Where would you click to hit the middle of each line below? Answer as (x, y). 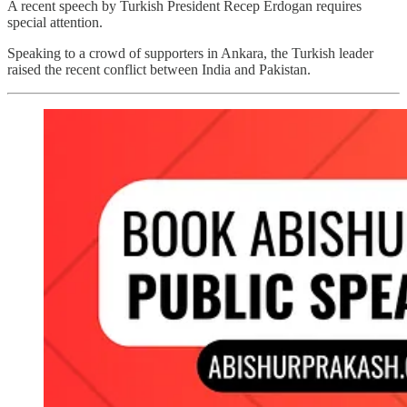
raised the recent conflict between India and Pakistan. (159, 69)
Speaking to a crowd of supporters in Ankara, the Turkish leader (190, 53)
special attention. (55, 22)
